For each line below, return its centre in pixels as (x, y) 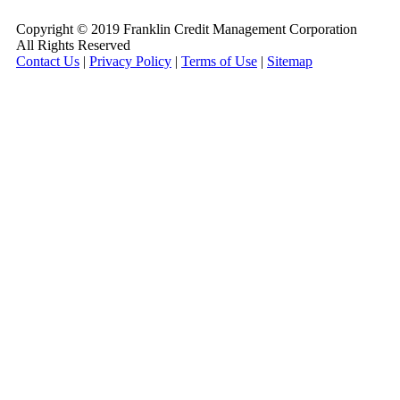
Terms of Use (219, 61)
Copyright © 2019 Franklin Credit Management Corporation (187, 29)
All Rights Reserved (73, 45)
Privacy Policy (130, 61)
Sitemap (290, 61)
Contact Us (48, 61)
